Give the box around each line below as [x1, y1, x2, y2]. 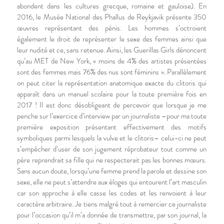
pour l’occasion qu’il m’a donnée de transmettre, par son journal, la [17, 209, 206, 220]
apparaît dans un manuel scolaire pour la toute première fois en [17, 88, 206, 99]
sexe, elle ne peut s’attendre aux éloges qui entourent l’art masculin [17, 176, 206, 187]
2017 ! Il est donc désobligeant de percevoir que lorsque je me [17, 99, 206, 110]
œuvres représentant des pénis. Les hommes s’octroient [17, 22, 206, 33]
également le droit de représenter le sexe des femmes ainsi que [17, 33, 206, 44]
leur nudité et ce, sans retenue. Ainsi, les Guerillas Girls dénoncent [17, 44, 206, 55]
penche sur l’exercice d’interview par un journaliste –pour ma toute [17, 110, 206, 121]
